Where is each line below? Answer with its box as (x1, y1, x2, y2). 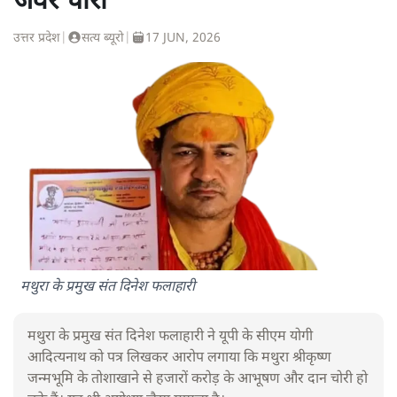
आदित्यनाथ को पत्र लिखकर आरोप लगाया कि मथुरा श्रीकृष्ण (27, 348, 331, 368)
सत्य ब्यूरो (82, 29, 124, 47)
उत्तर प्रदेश (13, 29, 60, 47)
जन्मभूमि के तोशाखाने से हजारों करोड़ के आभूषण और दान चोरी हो (27, 370, 368, 389)
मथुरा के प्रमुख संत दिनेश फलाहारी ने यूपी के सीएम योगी (27, 327, 313, 346)
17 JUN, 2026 (145, 29, 221, 47)
